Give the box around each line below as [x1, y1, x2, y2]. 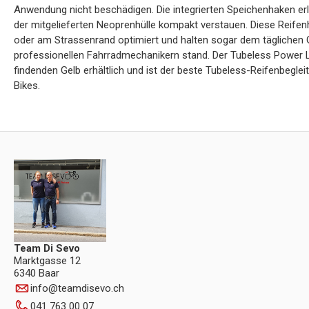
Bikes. [14, 79, 40, 92]
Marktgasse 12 [14, 255, 81, 267]
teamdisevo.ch [58, 282, 124, 295]
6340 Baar [14, 267, 59, 279]
